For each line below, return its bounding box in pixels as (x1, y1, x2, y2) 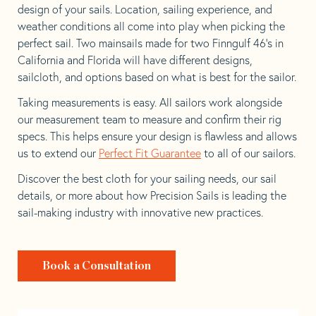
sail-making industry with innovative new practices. (18, 205, 263, 219)
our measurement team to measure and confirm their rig (18, 111, 281, 126)
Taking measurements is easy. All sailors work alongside (18, 95, 282, 109)
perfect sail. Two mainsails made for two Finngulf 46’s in (18, 35, 284, 50)
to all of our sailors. (201, 145, 296, 160)
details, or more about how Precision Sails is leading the (18, 188, 286, 202)
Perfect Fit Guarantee (99, 145, 201, 160)
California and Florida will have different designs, (18, 52, 253, 67)
